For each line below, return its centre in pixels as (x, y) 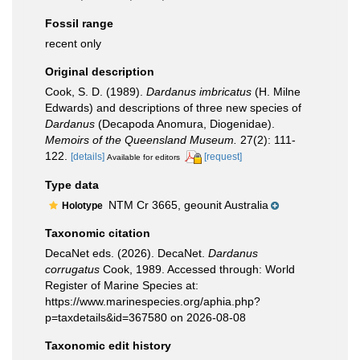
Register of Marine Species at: (122, 285)
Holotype (84, 205)
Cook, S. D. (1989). (96, 92)
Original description (100, 72)
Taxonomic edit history (108, 345)
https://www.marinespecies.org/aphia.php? (153, 301)
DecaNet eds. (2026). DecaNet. (127, 253)
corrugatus (72, 269)
